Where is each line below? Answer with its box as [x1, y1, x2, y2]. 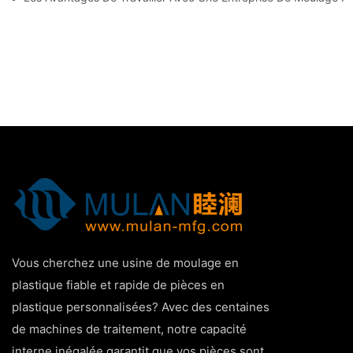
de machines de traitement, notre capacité [12, 321, 247, 336]
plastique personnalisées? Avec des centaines [12, 299, 269, 314]
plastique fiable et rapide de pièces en [12, 277, 225, 292]
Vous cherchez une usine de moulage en [12, 255, 239, 270]
